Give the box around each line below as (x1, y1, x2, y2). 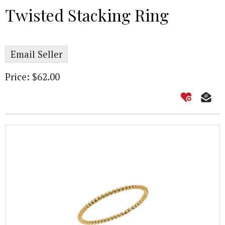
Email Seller (11, 48, 62, 60)
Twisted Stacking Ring (5, 4, 169, 26)
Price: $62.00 (5, 71, 62, 83)
